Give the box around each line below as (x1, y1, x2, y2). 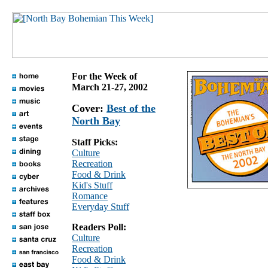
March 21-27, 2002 (72, 82, 148, 92)
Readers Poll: (72, 222, 126, 232)
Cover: (72, 102, 106, 114)
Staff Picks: (72, 137, 118, 147)
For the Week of (72, 71, 137, 81)
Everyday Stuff (72, 202, 129, 212)
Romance (72, 191, 108, 201)
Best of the (106, 102, 156, 114)
